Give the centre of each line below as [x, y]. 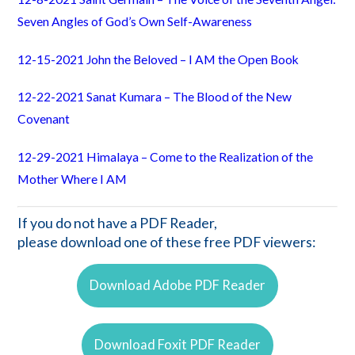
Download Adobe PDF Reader [177, 286]
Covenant [44, 119]
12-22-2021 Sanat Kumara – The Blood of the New [155, 97]
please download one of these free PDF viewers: [167, 241]
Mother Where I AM [73, 179]
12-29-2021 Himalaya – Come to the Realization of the [166, 157]
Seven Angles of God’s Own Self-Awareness [135, 22]
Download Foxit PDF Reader [177, 344]
